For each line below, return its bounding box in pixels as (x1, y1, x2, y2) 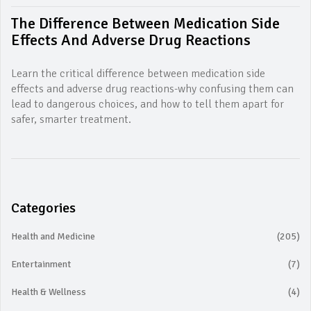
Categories (11, 199, 76, 217)
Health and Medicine (11, 230, 95, 242)
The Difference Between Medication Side (11, 14, 280, 33)
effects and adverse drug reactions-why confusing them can (11, 82, 294, 96)
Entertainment (11, 258, 71, 270)
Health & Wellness (11, 286, 86, 298)
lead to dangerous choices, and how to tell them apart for (11, 97, 284, 111)
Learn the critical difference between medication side (11, 67, 265, 81)
